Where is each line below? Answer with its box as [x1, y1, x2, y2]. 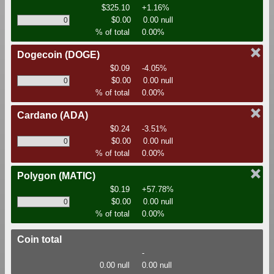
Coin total [17, 234, 62, 245]
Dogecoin [17, 50, 65, 61]
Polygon [17, 171, 59, 182]
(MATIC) [59, 171, 95, 182]
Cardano [17, 110, 60, 121]
